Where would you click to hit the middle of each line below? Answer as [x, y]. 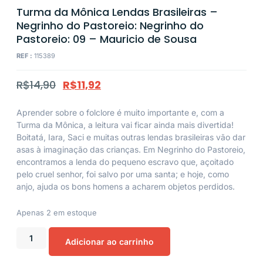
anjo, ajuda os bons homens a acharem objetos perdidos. [126, 186]
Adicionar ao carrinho [109, 242]
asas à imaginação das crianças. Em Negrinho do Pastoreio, [131, 149]
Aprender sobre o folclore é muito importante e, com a [120, 112]
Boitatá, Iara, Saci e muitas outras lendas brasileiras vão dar [131, 137]
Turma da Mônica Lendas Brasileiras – [117, 12]
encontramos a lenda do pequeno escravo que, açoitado [125, 161]
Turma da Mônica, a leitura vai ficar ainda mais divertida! [125, 124]
